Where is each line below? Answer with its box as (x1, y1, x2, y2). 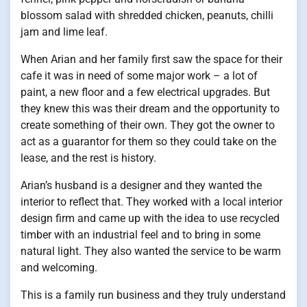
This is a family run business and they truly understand (21, 288, 286, 302)
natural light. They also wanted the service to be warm (21, 244, 281, 258)
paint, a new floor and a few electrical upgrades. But (21, 85, 270, 99)
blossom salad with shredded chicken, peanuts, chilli (21, 8, 273, 22)
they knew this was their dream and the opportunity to (21, 101, 280, 115)
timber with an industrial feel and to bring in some (21, 228, 260, 241)
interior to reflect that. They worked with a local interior (21, 195, 282, 208)
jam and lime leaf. (21, 25, 108, 38)
